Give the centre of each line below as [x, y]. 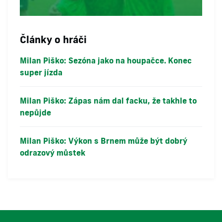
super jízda [41, 72]
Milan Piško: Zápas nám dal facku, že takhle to [108, 101]
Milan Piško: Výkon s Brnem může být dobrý [104, 141]
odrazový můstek [53, 153]
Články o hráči [53, 39]
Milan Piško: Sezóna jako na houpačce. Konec [106, 60]
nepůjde [35, 112]
